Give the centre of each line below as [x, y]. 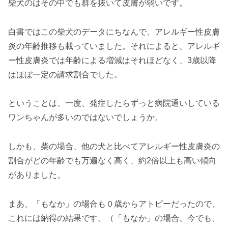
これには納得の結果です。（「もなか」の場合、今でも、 [114, 218]
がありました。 [37, 175]
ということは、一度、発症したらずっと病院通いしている [114, 103]
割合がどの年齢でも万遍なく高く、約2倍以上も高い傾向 [112, 161]
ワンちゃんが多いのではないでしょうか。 [85, 118]
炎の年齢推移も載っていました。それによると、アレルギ [114, 46]
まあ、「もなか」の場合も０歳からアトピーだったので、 [114, 204]
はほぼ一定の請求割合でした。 [65, 74]
